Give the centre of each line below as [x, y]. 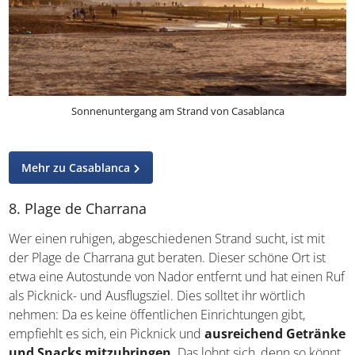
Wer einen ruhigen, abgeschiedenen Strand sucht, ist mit [167, 238]
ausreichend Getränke [275, 333]
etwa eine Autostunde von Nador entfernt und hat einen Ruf [177, 276]
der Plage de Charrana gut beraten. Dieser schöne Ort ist [168, 257]
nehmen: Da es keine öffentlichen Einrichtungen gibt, [157, 314]
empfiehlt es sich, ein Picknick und [107, 333]
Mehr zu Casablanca [76, 167]
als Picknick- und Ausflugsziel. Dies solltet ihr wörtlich [157, 295]
